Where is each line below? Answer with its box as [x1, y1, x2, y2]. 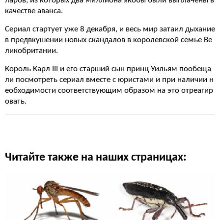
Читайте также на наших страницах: [5, 152, 187, 164]
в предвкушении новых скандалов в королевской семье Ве [5, 36, 212, 44]
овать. [5, 97, 27, 106]
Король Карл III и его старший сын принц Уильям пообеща [5, 65, 211, 73]
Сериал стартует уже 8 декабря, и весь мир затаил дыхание [5, 25, 215, 33]
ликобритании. [5, 47, 58, 55]
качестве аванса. [5, 7, 63, 15]
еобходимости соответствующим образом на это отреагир [5, 86, 213, 95]
